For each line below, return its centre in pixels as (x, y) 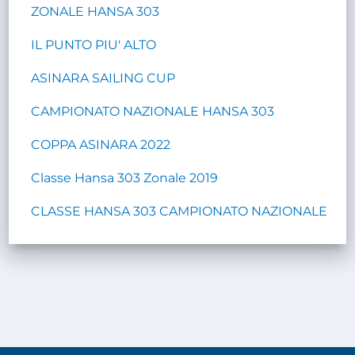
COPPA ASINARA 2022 (101, 144)
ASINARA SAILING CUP (103, 78)
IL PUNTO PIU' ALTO (94, 44)
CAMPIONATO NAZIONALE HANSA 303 (153, 111)
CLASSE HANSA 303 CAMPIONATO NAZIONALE (179, 211)
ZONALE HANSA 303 (95, 11)
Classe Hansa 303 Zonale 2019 (125, 177)
